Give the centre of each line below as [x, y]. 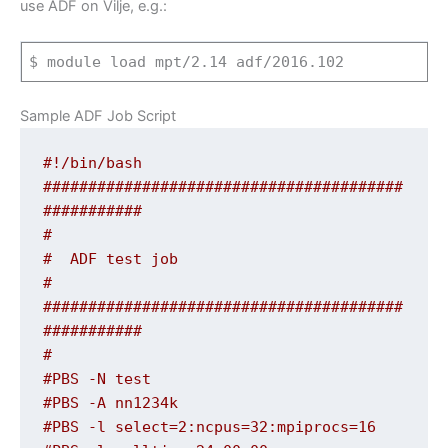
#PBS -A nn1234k [111, 402]
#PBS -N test [97, 378]
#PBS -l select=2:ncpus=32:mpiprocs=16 [210, 426]
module [74, 62]
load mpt [142, 62]
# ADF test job [111, 258]
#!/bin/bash [93, 162]
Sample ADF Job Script [98, 116]
